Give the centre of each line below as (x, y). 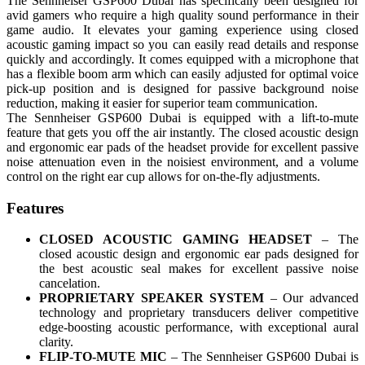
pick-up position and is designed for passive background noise (182, 89)
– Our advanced (312, 298)
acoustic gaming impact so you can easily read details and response (182, 45)
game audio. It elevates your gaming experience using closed (182, 30)
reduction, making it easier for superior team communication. (162, 103)
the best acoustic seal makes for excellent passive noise (199, 269)
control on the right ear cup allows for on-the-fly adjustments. (163, 177)
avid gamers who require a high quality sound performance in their (182, 15)
